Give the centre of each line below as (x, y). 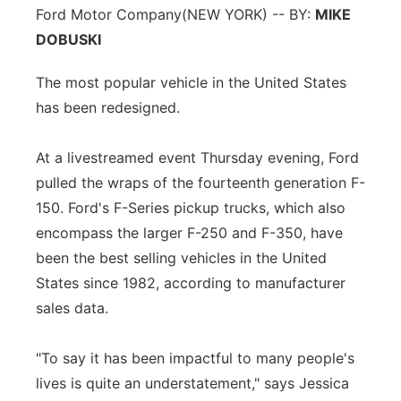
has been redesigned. (108, 107)
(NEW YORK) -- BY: (248, 14)
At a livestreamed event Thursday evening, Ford (197, 158)
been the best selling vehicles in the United (181, 258)
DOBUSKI (68, 39)
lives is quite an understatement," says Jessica (192, 383)
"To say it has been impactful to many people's (195, 358)
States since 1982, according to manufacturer (191, 283)
